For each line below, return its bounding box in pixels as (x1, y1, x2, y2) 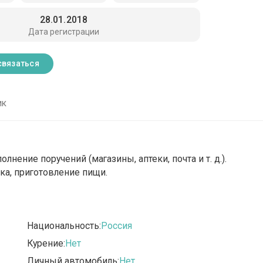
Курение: (27, 238, 66, 249)
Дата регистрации (28, 26, 99, 36)
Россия (101, 220, 133, 232)
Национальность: (27, 220, 102, 232)
